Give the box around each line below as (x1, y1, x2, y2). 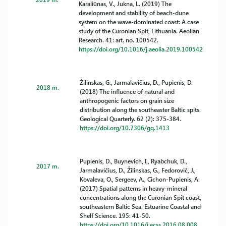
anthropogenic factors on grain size (80, 96, 175, 104)
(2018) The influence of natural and (80, 87, 175, 95)
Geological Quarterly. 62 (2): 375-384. (80, 115, 182, 123)
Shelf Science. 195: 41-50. (80, 211, 151, 219)
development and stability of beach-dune (79, 9, 189, 17)
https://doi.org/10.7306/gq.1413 (80, 124, 170, 132)
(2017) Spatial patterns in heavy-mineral (80, 184, 188, 192)
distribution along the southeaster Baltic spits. (80, 105, 201, 114)
